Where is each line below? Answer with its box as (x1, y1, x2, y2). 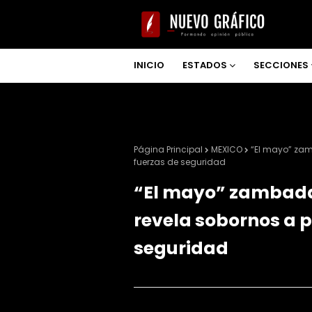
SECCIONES (253, 58, 309, 72)
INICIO (134, 58, 164, 72)
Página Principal (134, 143, 203, 155)
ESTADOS (182, 58, 227, 72)
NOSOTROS (143, 92, 198, 105)
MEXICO (211, 143, 242, 155)
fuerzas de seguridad (134, 156, 226, 168)
